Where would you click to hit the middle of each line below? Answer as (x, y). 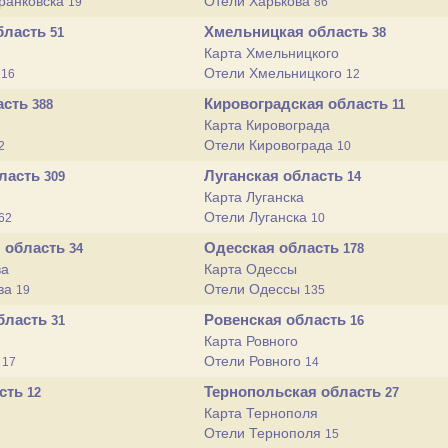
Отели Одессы (254, 289)
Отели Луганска (257, 217)
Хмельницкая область (288, 31)
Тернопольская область (294, 391)
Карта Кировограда (267, 125)
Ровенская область (277, 319)
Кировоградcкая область (298, 103)
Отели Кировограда (270, 145)
